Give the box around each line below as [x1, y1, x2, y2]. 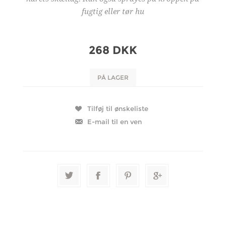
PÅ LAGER [97, 73, 129, 81]
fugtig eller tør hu [81, 7, 144, 16]
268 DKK [88, 43, 137, 57]
